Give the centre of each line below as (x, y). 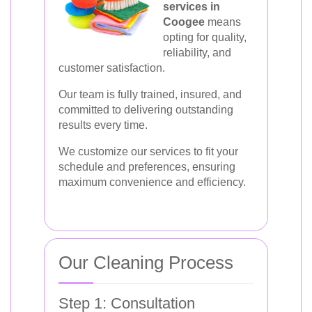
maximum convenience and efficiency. (152, 182)
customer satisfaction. (112, 68)
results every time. (103, 125)
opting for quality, (205, 37)
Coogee (184, 22)
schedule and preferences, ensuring (147, 167)
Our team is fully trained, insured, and (150, 94)
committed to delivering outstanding (146, 110)
